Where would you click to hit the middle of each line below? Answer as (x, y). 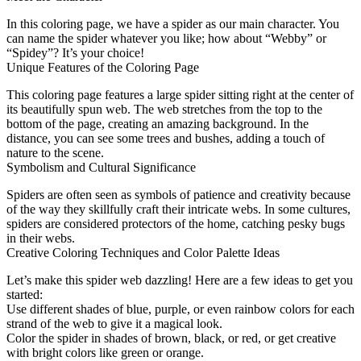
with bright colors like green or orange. (105, 352)
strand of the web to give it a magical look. (114, 323)
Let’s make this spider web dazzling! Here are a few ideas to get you (180, 280)
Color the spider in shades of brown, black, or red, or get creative (171, 338)
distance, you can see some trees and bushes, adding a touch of (166, 138)
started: (25, 294)
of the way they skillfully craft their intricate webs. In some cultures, (178, 209)
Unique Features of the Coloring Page (103, 67)
